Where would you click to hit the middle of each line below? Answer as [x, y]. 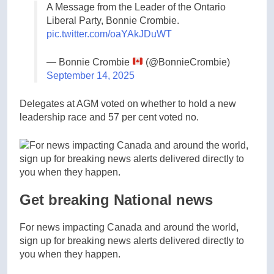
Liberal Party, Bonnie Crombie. [113, 20]
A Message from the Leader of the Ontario [136, 7]
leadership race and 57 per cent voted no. [109, 117]
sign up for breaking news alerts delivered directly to [132, 240]
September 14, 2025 [91, 75]
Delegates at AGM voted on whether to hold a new [128, 103]
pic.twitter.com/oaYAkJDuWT [109, 34]
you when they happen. [70, 254]
